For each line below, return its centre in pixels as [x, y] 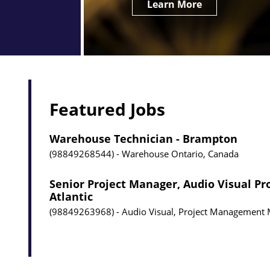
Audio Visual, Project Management [193, 211]
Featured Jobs [107, 109]
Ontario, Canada [205, 153]
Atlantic [71, 196]
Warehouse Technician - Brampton [143, 138]
